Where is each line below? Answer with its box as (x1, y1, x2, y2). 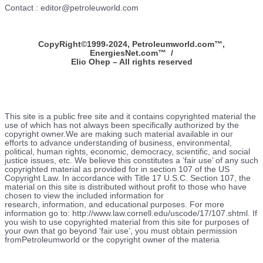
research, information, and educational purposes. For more (5, 200, 224, 210)
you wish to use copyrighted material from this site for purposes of (5, 218, 249, 227)
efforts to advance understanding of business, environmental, (5, 139, 232, 148)
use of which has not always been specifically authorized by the (5, 121, 239, 130)
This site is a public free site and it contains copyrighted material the (5, 112, 256, 122)
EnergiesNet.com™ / (90, 48, 173, 58)
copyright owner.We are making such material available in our (5, 130, 233, 139)
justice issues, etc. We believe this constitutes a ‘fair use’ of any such (5, 156, 258, 166)
